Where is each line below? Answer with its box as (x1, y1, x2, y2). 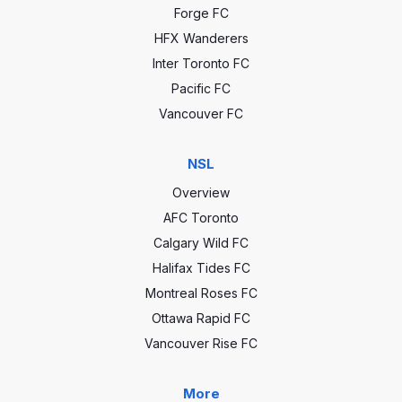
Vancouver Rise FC (144, 336, 258, 351)
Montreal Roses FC (144, 285, 258, 301)
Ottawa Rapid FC (152, 310, 250, 326)
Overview (172, 185, 230, 200)
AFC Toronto (163, 210, 239, 225)
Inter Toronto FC (153, 56, 249, 71)
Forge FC (173, 5, 229, 21)
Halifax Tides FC (152, 260, 250, 275)
